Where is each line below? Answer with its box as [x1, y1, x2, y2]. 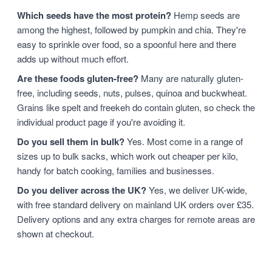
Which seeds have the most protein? [17, 8, 171, 22]
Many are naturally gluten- [138, 72, 243, 84]
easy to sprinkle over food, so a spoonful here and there [17, 38, 236, 50]
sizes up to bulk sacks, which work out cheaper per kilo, [17, 149, 238, 162]
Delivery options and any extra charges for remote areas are [17, 212, 255, 225]
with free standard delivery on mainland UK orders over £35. [17, 198, 254, 211]
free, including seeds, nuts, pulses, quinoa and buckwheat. [17, 86, 247, 99]
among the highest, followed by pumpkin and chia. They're [17, 23, 246, 36]
